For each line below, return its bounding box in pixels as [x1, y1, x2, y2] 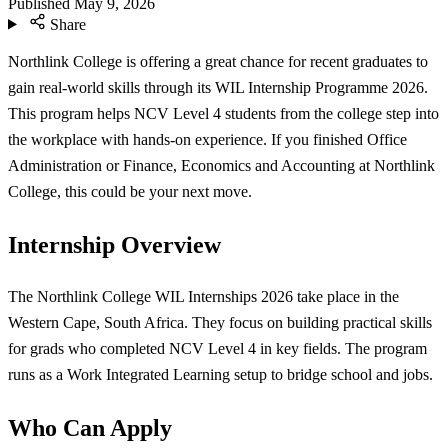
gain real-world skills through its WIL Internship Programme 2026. [8, 79, 428, 97]
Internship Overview [8, 231, 221, 258]
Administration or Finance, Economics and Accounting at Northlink [8, 157, 435, 175]
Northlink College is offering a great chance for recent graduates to [8, 53, 428, 71]
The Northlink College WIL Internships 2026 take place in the [8, 288, 399, 306]
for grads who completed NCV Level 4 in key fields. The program [8, 340, 427, 358]
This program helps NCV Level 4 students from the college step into [8, 105, 439, 123]
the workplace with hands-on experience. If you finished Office [8, 131, 407, 149]
